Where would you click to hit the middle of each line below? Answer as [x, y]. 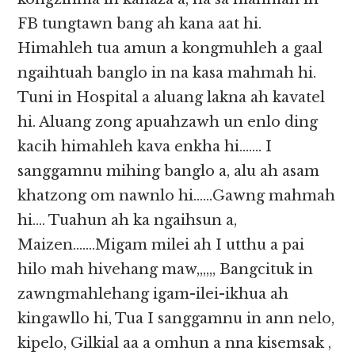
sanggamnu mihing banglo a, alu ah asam [169, 172]
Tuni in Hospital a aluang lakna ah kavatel [172, 98]
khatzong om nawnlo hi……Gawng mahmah [177, 196]
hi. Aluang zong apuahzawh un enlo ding [168, 122]
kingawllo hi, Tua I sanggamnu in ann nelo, [176, 319]
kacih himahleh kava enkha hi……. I [145, 147]
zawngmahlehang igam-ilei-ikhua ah [153, 294]
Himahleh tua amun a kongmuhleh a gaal [170, 49]
